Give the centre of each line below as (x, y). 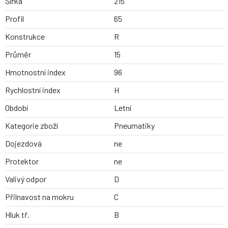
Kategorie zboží (32, 126)
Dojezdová (23, 144)
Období (17, 108)
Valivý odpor (26, 179)
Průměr (18, 54)
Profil (15, 19)
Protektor (22, 161)
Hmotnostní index (35, 72)
